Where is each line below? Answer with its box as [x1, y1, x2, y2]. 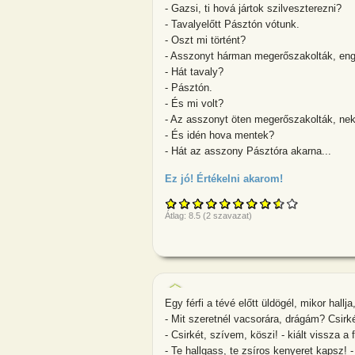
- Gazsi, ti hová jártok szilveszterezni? [165, 2, 342, 14]
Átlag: [165, 210, 189, 220]
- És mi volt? [165, 97, 223, 109]
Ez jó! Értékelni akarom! [165, 173, 283, 185]
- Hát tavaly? [165, 65, 223, 78]
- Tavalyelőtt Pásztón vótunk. [165, 17, 300, 30]
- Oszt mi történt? [165, 33, 246, 46]
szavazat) [211, 210, 252, 220]
